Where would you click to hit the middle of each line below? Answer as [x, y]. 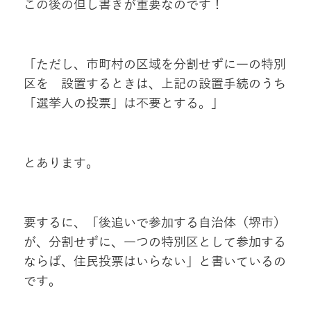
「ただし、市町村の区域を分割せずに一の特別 [154, 65]
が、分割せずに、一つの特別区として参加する [154, 243]
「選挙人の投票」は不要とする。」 [123, 104]
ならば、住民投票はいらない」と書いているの [154, 262]
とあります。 [61, 163]
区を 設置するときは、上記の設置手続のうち [154, 84]
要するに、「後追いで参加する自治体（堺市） [154, 223]
